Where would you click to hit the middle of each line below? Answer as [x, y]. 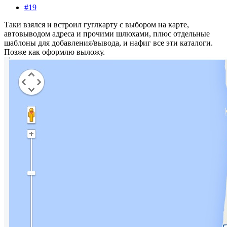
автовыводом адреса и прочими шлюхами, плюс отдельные [107, 33]
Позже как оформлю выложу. [54, 52]
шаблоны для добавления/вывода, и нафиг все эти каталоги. [108, 43]
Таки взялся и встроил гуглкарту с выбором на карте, [97, 24]
